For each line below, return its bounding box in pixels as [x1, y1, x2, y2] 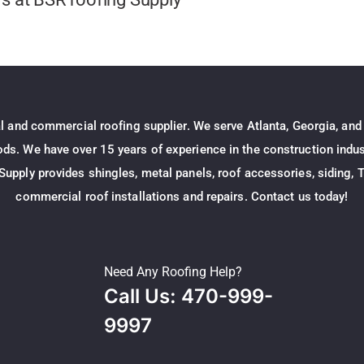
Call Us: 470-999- [104, 284, 273, 308]
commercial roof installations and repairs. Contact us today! [15, 188, 349, 204]
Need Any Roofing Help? [104, 263, 242, 279]
